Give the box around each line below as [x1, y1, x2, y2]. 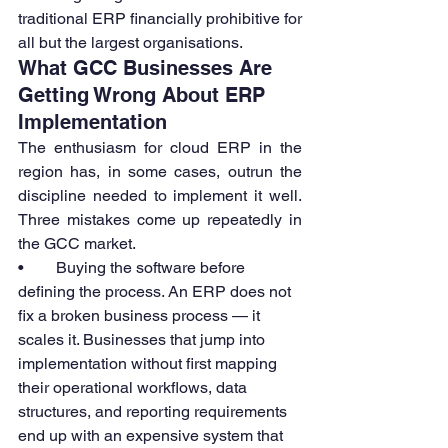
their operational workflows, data [18, 378, 251, 398]
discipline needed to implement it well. [18, 186, 302, 206]
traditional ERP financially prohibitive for [18, 9, 302, 29]
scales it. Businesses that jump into [18, 330, 269, 350]
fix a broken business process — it [18, 306, 264, 326]
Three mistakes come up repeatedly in [18, 210, 302, 230]
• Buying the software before [18, 258, 249, 278]
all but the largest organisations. [18, 33, 243, 53]
